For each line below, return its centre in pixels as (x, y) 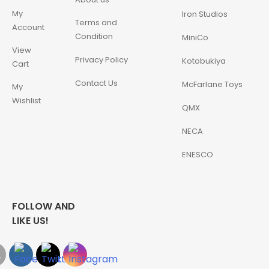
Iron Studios (204, 14)
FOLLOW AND (44, 207)
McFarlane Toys (212, 85)
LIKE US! (30, 221)
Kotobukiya (204, 61)
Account (28, 28)
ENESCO (197, 155)
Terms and (96, 23)
